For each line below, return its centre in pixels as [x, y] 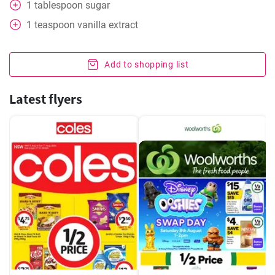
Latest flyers [46, 99]
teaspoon [55, 25]
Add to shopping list [147, 64]
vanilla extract [108, 25]
